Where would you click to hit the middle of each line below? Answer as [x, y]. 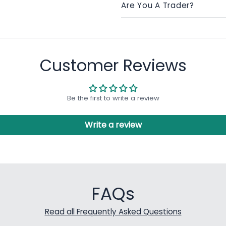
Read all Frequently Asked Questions [113, 212]
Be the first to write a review [113, 98]
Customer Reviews [113, 66]
